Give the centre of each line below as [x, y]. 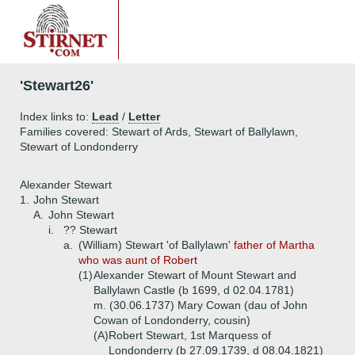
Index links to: [56, 116]
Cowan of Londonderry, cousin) [172, 320]
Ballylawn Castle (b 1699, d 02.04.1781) [194, 290]
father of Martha [274, 245]
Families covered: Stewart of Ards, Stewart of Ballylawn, [159, 132]
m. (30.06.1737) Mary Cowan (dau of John [200, 305]
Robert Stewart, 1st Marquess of [190, 335]
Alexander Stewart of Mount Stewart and [195, 275]
